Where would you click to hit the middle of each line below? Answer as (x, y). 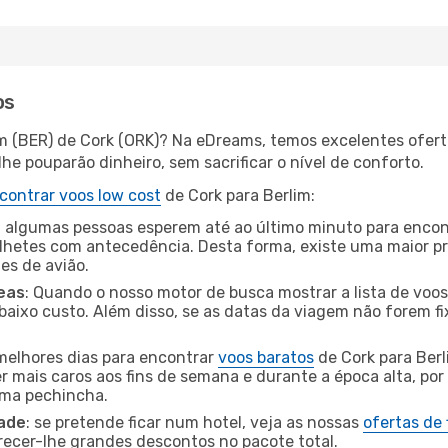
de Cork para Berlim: (238, 195)
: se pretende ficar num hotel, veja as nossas (194, 422)
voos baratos (266, 357)
